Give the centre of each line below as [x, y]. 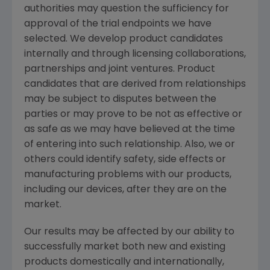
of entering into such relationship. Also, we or [130, 144]
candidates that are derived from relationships [135, 84]
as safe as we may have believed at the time [130, 129]
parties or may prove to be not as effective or [133, 114]
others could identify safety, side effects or [125, 159]
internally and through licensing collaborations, [135, 54]
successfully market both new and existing [125, 247]
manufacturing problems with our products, [128, 174]
